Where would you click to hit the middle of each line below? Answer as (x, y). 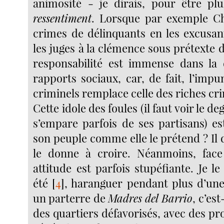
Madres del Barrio (150, 198)
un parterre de (70, 198)
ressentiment (62, 18)
